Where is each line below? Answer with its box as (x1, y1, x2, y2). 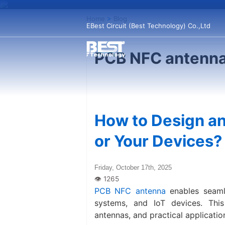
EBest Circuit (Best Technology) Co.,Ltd (86, 22, 210, 30)
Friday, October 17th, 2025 (94, 163, 172, 171)
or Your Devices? (94, 131, 222, 150)
